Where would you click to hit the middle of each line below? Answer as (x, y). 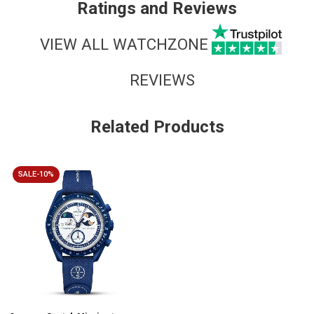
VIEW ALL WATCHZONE (124, 44)
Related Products (157, 127)
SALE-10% (36, 175)
